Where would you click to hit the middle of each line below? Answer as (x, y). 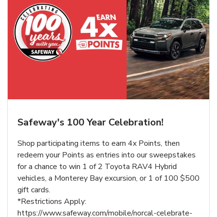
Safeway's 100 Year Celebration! (91, 122)
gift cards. (34, 190)
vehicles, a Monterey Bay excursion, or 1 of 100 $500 (108, 178)
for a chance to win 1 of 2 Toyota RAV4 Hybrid (97, 166)
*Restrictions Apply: (52, 201)
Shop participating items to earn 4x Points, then (99, 143)
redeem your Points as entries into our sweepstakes (107, 155)
